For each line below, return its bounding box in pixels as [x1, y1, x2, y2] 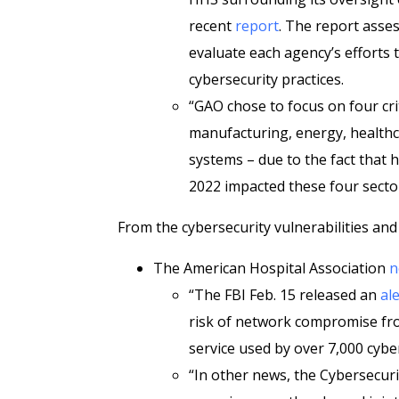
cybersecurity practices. [189, 69, 344, 89]
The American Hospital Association [153, 258, 389, 278]
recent [189, 16, 235, 36]
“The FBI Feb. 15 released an [189, 285, 380, 305]
